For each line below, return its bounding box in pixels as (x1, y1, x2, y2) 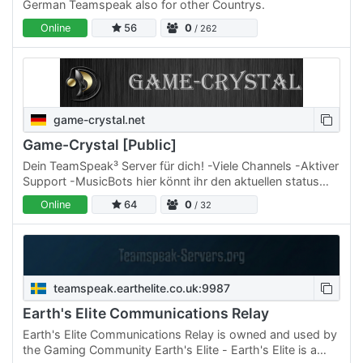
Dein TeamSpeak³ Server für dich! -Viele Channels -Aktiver (23, 158, 340, 173)
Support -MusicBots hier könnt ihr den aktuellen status (23, 173, 319, 188)
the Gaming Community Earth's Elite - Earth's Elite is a (23, 342, 317, 357)
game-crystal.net (50, 113, 146, 126)
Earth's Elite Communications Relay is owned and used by (23, 327, 337, 341)
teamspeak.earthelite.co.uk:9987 (50, 281, 231, 295)
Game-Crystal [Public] (23, 136, 177, 153)
